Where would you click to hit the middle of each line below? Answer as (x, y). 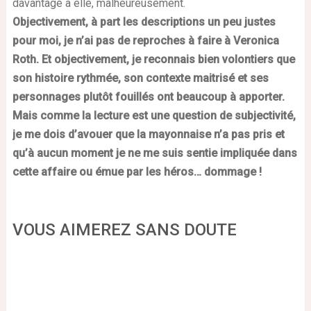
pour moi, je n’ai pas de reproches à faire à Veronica (145, 40)
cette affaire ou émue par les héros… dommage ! (137, 171)
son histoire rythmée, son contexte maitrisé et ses (140, 78)
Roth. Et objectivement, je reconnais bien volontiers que (153, 59)
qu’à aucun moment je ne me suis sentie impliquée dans (154, 153)
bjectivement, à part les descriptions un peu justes (148, 22)
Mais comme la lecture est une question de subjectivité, (154, 115)
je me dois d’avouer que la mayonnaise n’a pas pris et (148, 134)
